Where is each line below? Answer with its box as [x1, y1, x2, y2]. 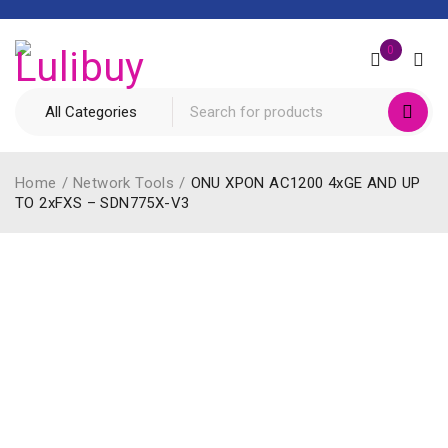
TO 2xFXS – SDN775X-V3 [15, 194, 190, 212]
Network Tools [73, 174, 175, 192]
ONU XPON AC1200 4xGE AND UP [190, 174, 421, 192]
